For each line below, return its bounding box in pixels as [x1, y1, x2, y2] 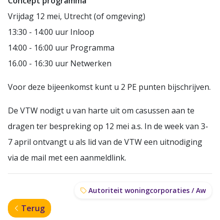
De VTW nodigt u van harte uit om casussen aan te [8, 105, 194, 116]
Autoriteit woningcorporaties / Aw [86, 185, 206, 195]
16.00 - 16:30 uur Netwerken [8, 57, 111, 69]
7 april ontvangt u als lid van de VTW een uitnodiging [8, 136, 202, 147]
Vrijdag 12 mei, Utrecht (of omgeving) [8, 10, 145, 22]
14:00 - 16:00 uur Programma [8, 42, 114, 53]
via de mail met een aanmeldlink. [8, 152, 126, 163]
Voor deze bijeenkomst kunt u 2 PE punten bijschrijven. [8, 81, 211, 92]
